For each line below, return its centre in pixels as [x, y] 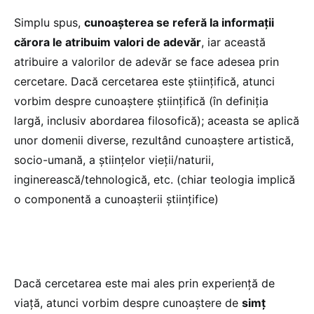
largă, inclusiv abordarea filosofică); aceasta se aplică [157, 120]
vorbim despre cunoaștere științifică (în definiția [141, 101]
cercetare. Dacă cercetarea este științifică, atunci [144, 81]
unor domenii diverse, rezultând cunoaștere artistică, [154, 140]
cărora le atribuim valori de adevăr [108, 42]
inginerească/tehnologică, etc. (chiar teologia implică [155, 179]
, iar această [233, 42]
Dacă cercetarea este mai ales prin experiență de [144, 283]
